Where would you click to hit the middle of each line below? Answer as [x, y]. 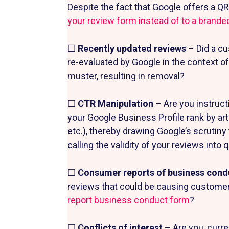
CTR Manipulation [117, 103]
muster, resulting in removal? [126, 76]
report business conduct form [129, 200]
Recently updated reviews [133, 48]
